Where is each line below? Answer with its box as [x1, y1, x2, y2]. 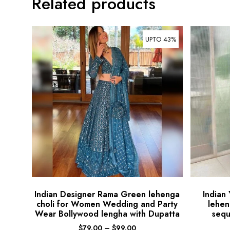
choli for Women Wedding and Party [36, 198, 178, 210]
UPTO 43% [145, 34, 176, 45]
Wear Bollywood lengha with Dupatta [34, 207, 180, 220]
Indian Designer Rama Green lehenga [34, 188, 180, 200]
